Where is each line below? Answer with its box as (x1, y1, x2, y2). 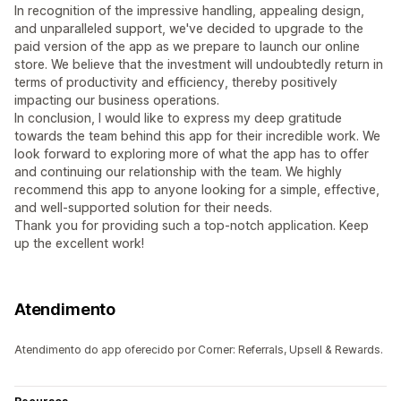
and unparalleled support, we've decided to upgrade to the (14, 21, 363, 37)
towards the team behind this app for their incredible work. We (14, 128, 380, 144)
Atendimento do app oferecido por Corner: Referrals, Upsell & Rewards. (14, 343, 383, 357)
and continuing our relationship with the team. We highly (14, 164, 342, 180)
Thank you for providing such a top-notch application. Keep (14, 218, 369, 234)
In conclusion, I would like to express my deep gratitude (14, 110, 342, 126)
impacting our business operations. (14, 92, 219, 108)
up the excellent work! (14, 235, 144, 252)
